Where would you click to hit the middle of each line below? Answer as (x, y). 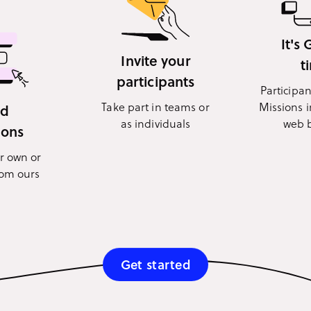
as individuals (155, 123)
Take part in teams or (155, 106)
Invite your (155, 60)
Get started (155, 264)
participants (155, 81)
